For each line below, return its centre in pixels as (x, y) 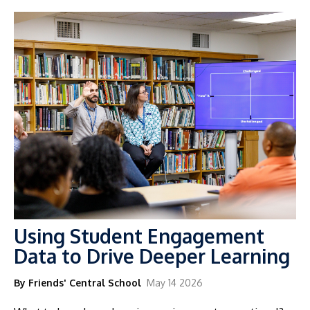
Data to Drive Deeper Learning (152, 256)
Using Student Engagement (139, 236)
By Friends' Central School (77, 282)
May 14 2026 (175, 282)
